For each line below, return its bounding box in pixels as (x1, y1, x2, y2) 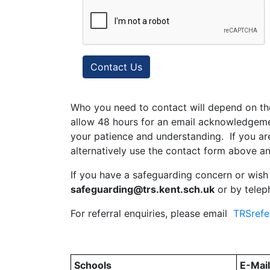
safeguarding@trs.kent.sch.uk (71, 183, 215, 195)
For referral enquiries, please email (71, 207, 233, 219)
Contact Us (90, 61, 142, 73)
